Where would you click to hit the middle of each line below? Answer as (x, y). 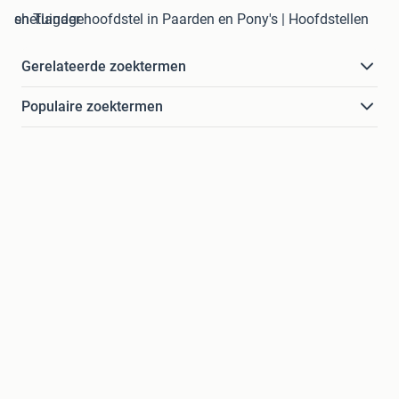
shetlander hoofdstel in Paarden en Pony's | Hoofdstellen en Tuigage (49, 20)
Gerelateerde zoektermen (104, 67)
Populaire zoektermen (92, 107)
